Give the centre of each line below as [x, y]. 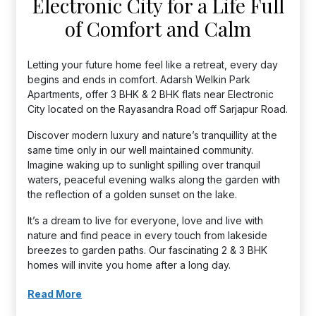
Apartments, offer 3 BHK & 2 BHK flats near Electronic [151, 94]
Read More [55, 294]
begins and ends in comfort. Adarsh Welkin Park [139, 79]
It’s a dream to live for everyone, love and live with [146, 220]
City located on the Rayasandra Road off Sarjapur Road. [158, 109]
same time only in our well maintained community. [141, 150]
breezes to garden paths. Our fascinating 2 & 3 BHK [148, 250]
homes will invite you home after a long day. [129, 265]
